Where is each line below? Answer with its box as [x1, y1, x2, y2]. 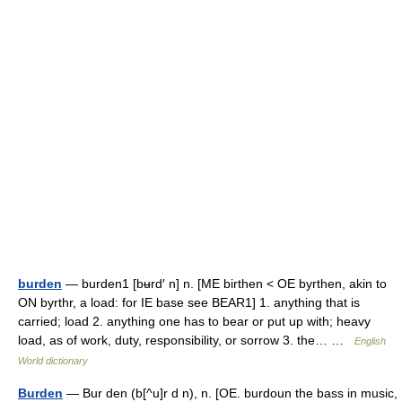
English [354, 336, 386, 346]
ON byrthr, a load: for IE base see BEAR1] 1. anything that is [18, 295, 360, 310]
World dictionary [18, 355, 88, 366]
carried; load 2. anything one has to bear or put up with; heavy [18, 314, 371, 328]
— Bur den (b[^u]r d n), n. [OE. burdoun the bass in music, [63, 386, 398, 400]
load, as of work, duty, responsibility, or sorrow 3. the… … [18, 333, 354, 347]
